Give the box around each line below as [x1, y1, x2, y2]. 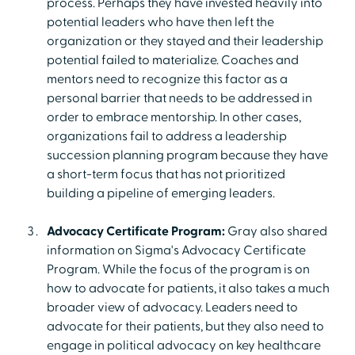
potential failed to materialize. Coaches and [46, 52, 299, 68]
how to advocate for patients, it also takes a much [46, 280, 330, 296]
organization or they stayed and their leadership [46, 32, 323, 49]
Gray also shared [224, 223, 327, 239]
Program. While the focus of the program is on [46, 261, 310, 277]
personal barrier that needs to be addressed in [46, 90, 312, 106]
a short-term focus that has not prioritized [46, 166, 285, 182]
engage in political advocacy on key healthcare [46, 337, 321, 353]
